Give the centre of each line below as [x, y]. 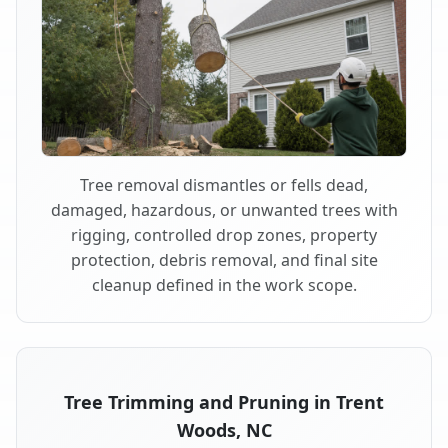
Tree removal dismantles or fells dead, [224, 184]
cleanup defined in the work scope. [224, 284]
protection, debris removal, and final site [224, 259]
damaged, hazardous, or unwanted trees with [224, 209]
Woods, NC [224, 429]
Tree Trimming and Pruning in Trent [224, 401]
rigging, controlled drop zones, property [224, 234]
